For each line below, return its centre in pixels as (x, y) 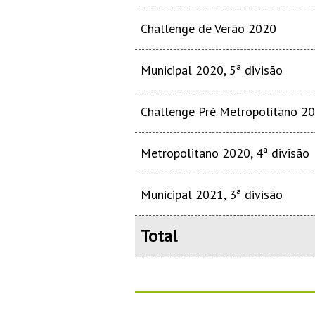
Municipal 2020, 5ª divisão (212, 70)
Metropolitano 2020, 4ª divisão (225, 153)
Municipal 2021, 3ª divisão (212, 194)
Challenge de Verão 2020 (208, 28)
